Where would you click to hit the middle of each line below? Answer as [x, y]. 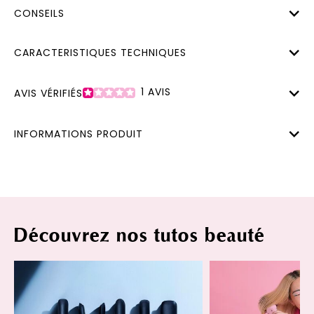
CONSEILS [39, 13]
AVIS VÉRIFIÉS [48, 93]
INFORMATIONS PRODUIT [78, 134]
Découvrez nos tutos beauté [139, 236]
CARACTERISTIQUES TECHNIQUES [100, 52]
